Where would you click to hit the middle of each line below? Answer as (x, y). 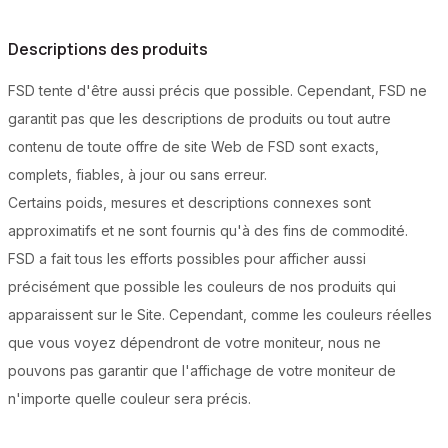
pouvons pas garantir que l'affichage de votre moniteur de (202, 371)
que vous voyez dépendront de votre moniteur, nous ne (194, 343)
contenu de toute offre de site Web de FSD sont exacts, (193, 147)
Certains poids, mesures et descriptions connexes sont (189, 203)
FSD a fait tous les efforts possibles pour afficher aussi (187, 259)
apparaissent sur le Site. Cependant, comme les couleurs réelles (220, 315)
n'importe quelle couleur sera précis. (129, 399)
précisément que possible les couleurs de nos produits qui (202, 287)
